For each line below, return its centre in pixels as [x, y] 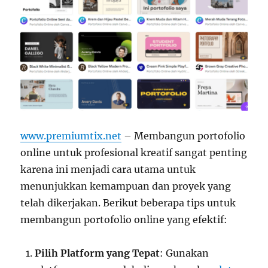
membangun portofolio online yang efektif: [124, 220]
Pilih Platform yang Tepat [98, 253]
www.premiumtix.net [71, 136]
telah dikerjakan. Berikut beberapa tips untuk [128, 203]
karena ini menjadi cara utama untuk [108, 170]
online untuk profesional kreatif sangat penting [134, 153]
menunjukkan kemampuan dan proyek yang [126, 186]
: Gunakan [185, 253]
